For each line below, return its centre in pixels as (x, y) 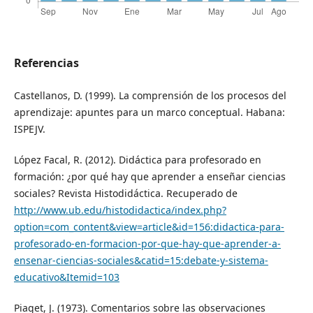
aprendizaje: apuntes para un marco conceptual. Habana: (149, 112)
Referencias (46, 63)
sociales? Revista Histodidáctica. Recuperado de (125, 194)
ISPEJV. (29, 129)
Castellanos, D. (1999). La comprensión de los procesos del (150, 96)
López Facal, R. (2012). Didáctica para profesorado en (137, 160)
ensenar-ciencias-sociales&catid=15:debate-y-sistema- (141, 261)
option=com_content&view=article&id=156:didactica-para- (149, 227)
